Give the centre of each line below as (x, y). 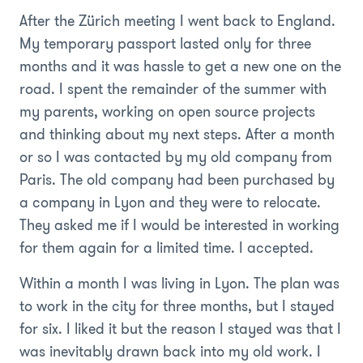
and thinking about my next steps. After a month (177, 134)
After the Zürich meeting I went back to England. (177, 21)
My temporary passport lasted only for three (165, 43)
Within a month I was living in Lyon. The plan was (179, 283)
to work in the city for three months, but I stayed (177, 306)
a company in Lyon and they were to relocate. (170, 202)
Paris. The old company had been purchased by (177, 179)
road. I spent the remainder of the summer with (173, 89)
